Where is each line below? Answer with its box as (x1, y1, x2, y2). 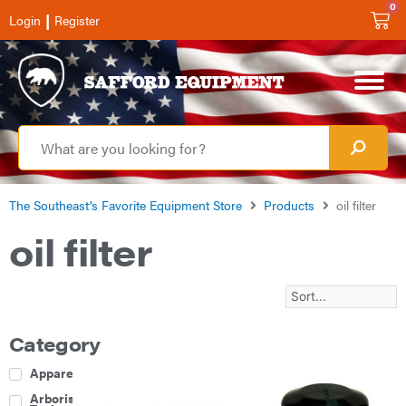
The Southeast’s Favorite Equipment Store (9, 195, 242, 214)
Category (9, 329, 101, 357)
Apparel (30, 363, 77, 382)
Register (54, 11, 100, 29)
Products (264, 195, 314, 214)
